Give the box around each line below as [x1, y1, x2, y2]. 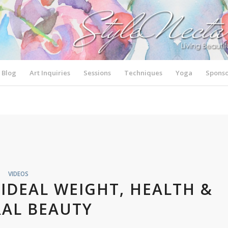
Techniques [124, 68, 163, 77]
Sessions [83, 68, 111, 77]
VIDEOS [8, 169, 28, 178]
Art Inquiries [30, 68, 71, 77]
